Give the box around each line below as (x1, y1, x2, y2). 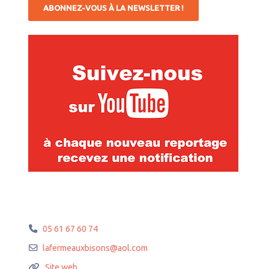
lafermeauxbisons (43, 243, 110, 253)
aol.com (118, 243, 148, 253)
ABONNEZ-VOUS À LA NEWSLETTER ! (43, 4, 184, 13)
